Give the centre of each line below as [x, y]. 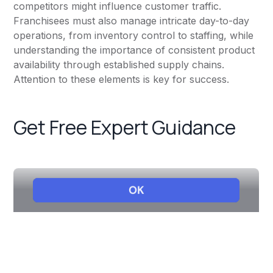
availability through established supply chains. [119, 65]
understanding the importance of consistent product [134, 50]
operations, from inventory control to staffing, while [134, 36]
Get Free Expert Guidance [125, 128]
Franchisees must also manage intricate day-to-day [132, 21]
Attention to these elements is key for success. [122, 80]
